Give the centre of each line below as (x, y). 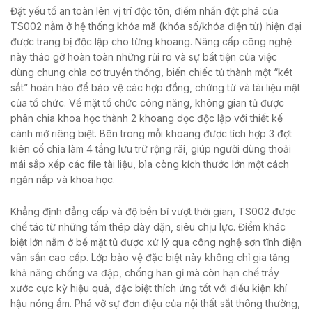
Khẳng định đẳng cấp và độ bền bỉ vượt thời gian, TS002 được (153, 211)
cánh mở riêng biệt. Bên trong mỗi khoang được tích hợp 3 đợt (151, 134)
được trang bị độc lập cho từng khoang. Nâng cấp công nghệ (151, 42)
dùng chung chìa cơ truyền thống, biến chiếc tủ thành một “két (151, 72)
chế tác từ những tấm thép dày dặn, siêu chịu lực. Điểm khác (148, 226)
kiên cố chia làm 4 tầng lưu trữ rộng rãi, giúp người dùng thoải (151, 149)
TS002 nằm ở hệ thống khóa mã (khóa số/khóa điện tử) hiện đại (156, 26)
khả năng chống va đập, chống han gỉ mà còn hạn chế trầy (145, 272)
